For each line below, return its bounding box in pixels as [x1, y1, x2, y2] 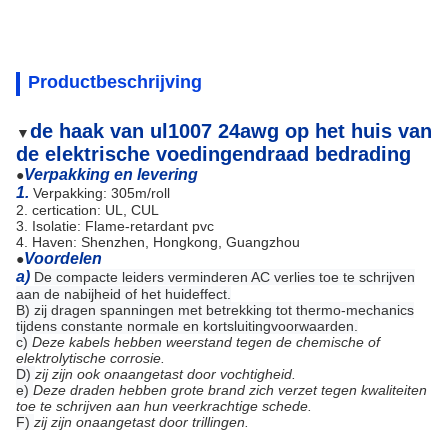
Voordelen [24, 250, 102, 267]
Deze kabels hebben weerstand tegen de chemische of [32, 334, 380, 350]
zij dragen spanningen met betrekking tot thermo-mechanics [34, 302, 414, 318]
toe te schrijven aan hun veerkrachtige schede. [16, 398, 312, 414]
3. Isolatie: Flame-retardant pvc [16, 218, 214, 234]
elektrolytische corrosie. [16, 350, 165, 366]
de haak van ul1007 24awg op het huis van [30, 120, 432, 142]
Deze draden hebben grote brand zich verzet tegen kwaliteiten [33, 382, 427, 398]
